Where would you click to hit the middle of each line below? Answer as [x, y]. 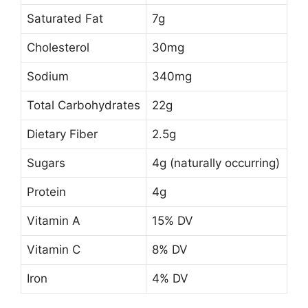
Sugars [46, 163]
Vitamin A [54, 221]
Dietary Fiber [62, 134]
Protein [46, 192]
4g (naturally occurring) [216, 163]
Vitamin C [54, 250]
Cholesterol [58, 48]
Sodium [48, 77]
